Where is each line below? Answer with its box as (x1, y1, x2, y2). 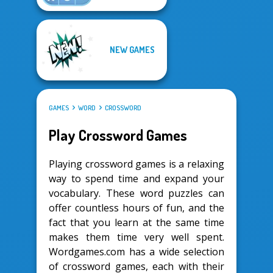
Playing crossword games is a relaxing (49, 157, 224, 171)
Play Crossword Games (49, 125, 187, 144)
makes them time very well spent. (49, 230, 224, 244)
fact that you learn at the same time (49, 215, 224, 229)
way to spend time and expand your (49, 171, 224, 185)
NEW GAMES (110, 44, 155, 55)
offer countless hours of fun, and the (49, 200, 224, 214)
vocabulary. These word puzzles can (49, 186, 224, 200)
